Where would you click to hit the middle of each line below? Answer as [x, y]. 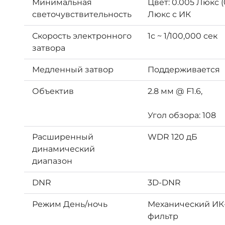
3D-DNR [164, 182]
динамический [64, 149]
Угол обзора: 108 [182, 115]
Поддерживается [184, 69]
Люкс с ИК [169, 14]
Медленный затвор [73, 69]
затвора [49, 48]
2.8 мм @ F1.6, [175, 91]
